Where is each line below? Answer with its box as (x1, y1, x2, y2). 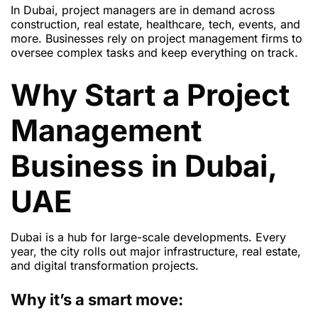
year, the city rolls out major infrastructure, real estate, (11, 244, 301, 259)
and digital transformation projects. (11, 258, 199, 273)
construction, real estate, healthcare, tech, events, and (11, 17, 300, 32)
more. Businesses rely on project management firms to (11, 31, 302, 46)
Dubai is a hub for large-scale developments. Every (11, 230, 286, 245)
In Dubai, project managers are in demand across (11, 3, 275, 18)
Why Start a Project (11, 77, 290, 114)
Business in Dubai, (11, 148, 277, 185)
